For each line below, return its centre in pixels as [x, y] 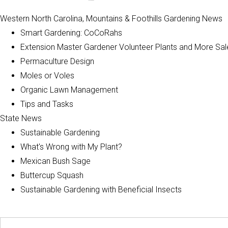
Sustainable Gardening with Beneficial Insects [101, 190]
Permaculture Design [57, 61]
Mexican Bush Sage [55, 161]
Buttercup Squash [52, 175]
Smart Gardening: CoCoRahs [71, 33]
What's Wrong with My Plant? [71, 147]
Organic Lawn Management [69, 90]
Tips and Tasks [47, 104]
